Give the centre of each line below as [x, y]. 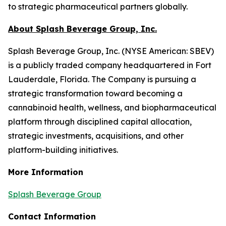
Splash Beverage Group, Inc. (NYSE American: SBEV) [111, 51]
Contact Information [52, 216]
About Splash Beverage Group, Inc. [82, 29]
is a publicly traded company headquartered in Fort [110, 65]
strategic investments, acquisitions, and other [96, 136]
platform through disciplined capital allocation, [100, 122]
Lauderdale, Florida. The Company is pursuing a [102, 79]
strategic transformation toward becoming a [95, 93]
